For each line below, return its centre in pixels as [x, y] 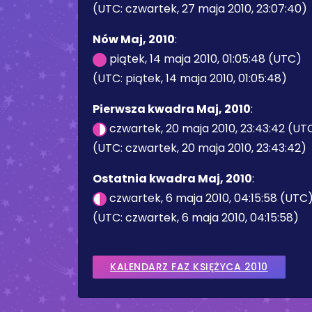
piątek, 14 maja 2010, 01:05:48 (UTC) [204, 59]
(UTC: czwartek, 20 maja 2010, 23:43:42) [200, 148]
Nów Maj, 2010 [134, 39]
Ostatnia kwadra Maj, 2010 [172, 179]
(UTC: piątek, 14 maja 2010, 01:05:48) [190, 78]
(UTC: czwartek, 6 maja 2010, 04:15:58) [196, 218]
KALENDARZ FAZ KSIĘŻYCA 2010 [189, 267]
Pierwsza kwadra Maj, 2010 [172, 109]
